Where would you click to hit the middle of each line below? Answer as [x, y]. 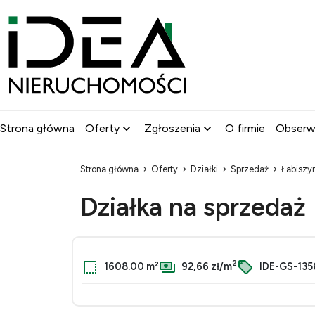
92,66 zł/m [206, 266]
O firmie [245, 128]
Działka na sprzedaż [196, 207]
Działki [204, 169]
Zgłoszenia [172, 128]
